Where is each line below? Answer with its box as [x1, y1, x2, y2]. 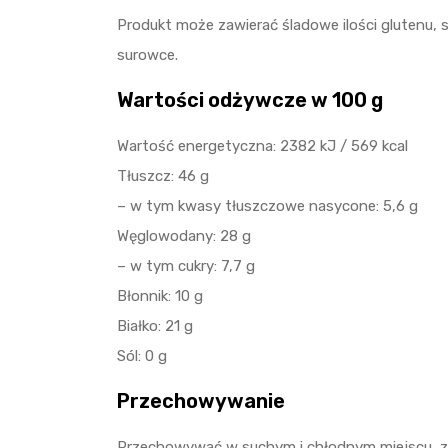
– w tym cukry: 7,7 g [117, 257, 255, 275]
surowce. [117, 46, 178, 64]
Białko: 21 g [117, 317, 193, 335]
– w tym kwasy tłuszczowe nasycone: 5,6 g [117, 197, 418, 215]
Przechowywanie [117, 389, 285, 413]
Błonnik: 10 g [117, 287, 203, 305]
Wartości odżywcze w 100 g [117, 88, 383, 112]
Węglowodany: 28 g [117, 227, 251, 245]
